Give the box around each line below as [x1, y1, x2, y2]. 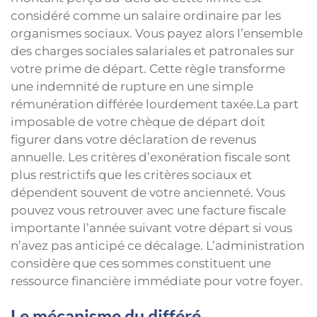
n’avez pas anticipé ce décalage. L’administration [11, 238, 304, 253]
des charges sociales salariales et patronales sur [11, 43, 294, 58]
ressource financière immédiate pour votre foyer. [11, 273, 303, 288]
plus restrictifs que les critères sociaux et [11, 167, 252, 182]
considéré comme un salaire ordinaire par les [11, 8, 281, 23]
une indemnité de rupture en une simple [11, 79, 253, 93]
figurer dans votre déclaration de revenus [11, 132, 256, 146]
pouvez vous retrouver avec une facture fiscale [11, 202, 286, 217]
